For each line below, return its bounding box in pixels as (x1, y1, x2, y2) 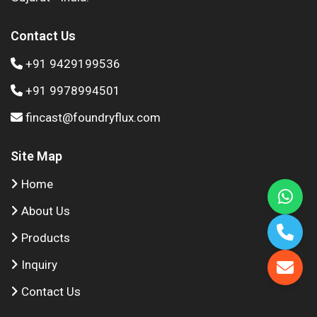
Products (21, 231, 70, 246)
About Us (21, 204, 70, 219)
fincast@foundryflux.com (25, 110, 161, 125)
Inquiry (21, 258, 57, 272)
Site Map (11, 149, 62, 164)
